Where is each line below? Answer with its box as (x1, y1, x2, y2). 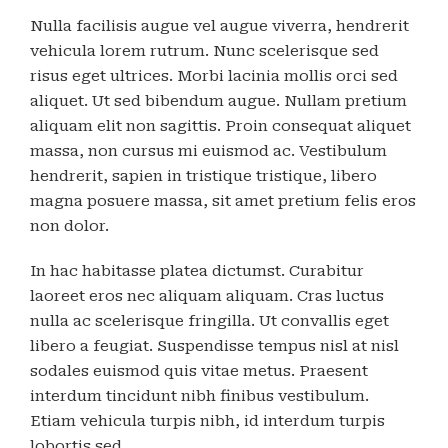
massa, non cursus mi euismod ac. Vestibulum (30, 142, 387, 160)
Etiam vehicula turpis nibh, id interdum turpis (30, 412, 385, 430)
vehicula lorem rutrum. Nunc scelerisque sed (30, 42, 379, 60)
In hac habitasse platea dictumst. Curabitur (30, 262, 364, 280)
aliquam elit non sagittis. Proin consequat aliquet (30, 117, 411, 135)
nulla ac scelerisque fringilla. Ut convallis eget (30, 312, 389, 330)
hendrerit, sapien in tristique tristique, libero (30, 167, 377, 185)
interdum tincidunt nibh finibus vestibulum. (30, 387, 369, 405)
